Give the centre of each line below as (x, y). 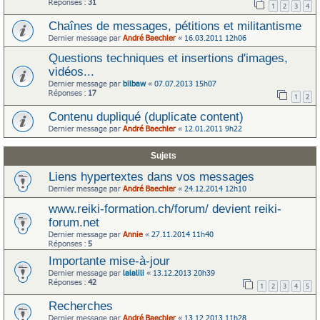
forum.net (74, 222)
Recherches (81, 306)
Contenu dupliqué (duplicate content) (146, 116)
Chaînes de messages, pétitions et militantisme (175, 26)
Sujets (164, 156)
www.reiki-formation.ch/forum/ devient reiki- (165, 209)
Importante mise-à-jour (109, 261)
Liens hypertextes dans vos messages (151, 176)
